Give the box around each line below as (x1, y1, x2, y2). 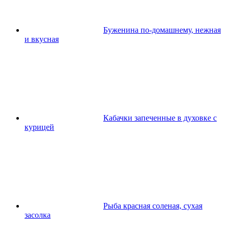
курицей (25, 122, 54, 131)
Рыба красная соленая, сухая (103, 201, 202, 210)
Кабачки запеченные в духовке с (103, 113, 217, 122)
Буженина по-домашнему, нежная (103, 25, 221, 34)
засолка (25, 210, 51, 219)
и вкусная (25, 34, 59, 43)
